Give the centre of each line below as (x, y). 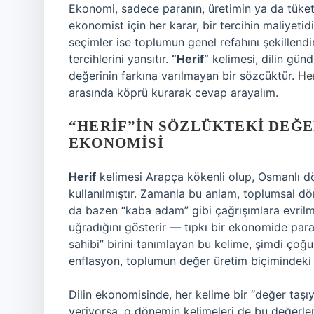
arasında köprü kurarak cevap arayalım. (173, 93)
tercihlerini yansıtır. (120, 59)
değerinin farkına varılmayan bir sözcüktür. (183, 76)
